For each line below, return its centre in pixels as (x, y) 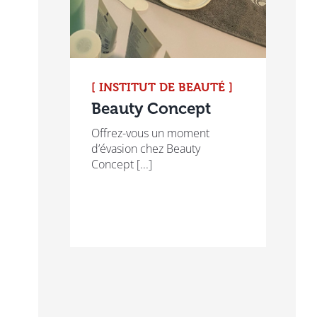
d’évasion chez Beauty (145, 149)
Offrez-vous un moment (150, 133)
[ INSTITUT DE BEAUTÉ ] (162, 87)
